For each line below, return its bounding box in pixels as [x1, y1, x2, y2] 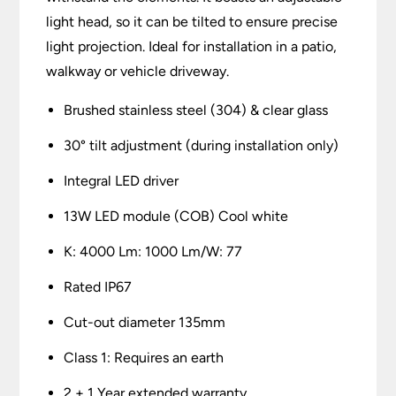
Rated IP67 [64, 278, 133, 296]
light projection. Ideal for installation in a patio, [46, 38, 338, 56]
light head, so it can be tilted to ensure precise [46, 13, 339, 31]
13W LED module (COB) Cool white [64, 208, 289, 225]
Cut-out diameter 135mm [64, 314, 226, 331]
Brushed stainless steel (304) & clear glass [64, 102, 329, 119]
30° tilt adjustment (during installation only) [64, 137, 339, 155]
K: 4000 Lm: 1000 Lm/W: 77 [64, 243, 243, 261]
